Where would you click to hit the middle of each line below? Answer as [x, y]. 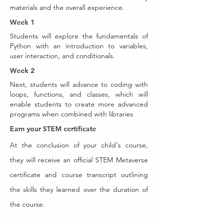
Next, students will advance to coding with [79, 84]
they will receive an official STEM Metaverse [79, 160]
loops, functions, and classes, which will [79, 94]
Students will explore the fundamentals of [79, 36]
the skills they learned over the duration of [79, 189]
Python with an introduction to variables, [79, 46]
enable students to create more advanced [79, 104]
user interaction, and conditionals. [62, 56]
